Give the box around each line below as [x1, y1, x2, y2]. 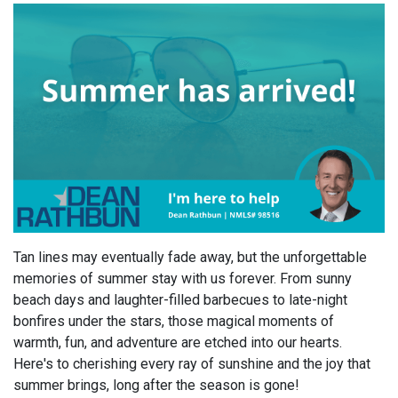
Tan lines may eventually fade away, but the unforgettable [13, 249, 367, 267]
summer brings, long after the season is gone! [13, 377, 299, 394]
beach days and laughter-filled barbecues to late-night [13, 291, 347, 309]
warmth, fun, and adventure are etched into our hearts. [13, 334, 342, 352]
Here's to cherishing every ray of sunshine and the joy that [13, 355, 370, 373]
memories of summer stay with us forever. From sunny [13, 270, 352, 288]
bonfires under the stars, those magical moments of [13, 313, 334, 330]
